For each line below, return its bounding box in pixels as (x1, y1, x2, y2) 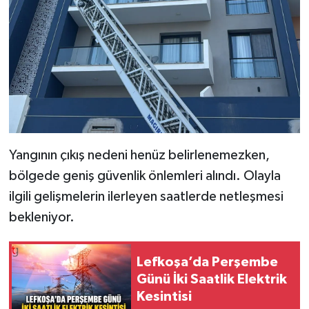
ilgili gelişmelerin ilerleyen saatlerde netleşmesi (8, 189, 283, 203)
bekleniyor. (8, 210, 74, 224)
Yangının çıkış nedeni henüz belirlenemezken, (8, 148, 270, 162)
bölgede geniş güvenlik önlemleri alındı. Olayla (8, 168, 281, 183)
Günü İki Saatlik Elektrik (137, 272, 287, 287)
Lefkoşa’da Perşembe (137, 255, 278, 270)
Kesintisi (137, 290, 192, 304)
